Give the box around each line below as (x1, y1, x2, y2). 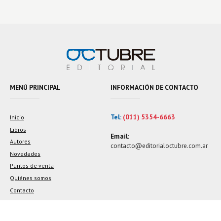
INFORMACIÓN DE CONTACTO (110, 83, 198, 92)
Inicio (10, 113, 24, 121)
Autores (10, 138, 31, 146)
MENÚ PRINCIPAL (10, 83, 61, 92)
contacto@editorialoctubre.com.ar (110, 141, 208, 150)
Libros (10, 125, 26, 133)
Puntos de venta (10, 162, 54, 170)
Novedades (10, 149, 40, 157)
